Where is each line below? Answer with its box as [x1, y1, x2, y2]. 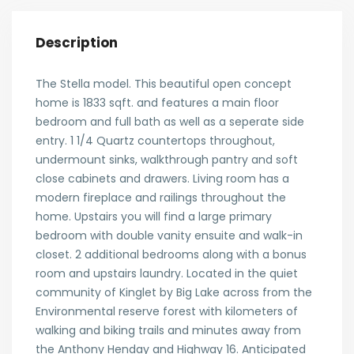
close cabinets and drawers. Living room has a [36, 170, 289, 186]
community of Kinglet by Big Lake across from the [36, 284, 312, 300]
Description [36, 32, 118, 52]
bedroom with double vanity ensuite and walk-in [36, 227, 303, 243]
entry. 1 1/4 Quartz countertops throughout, [36, 132, 275, 149]
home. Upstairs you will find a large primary [36, 208, 272, 224]
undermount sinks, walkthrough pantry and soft [36, 151, 298, 168]
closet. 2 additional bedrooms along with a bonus [36, 246, 307, 262]
